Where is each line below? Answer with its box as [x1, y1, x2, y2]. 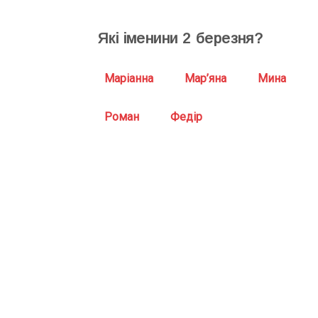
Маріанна [104, 71, 153, 85]
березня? [191, 29, 263, 46]
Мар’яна [185, 71, 226, 85]
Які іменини [97, 29, 182, 46]
